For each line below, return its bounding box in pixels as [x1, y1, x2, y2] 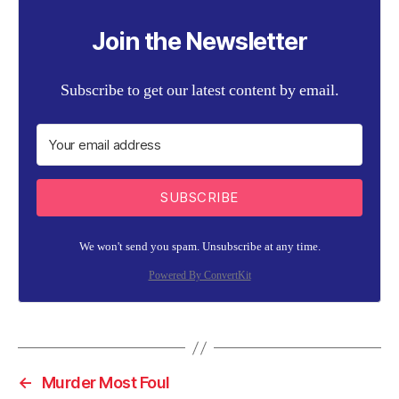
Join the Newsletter [92, 27, 307, 56]
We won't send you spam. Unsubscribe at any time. [78, 240, 321, 254]
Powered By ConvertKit [148, 269, 251, 282]
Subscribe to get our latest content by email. [60, 80, 339, 101]
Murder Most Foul [41, 373, 170, 392]
